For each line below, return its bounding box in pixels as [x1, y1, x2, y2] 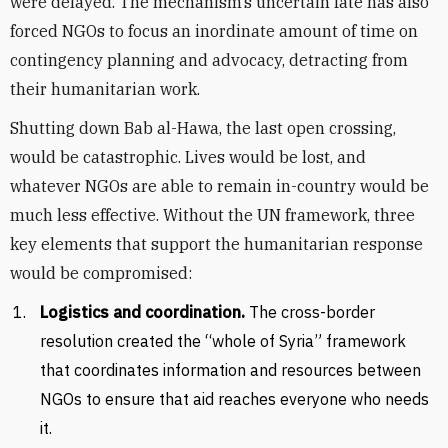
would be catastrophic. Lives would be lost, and [10, 147, 366, 167]
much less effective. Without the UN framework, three [10, 205, 415, 225]
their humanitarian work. [10, 79, 200, 99]
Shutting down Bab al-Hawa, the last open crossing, [10, 118, 396, 138]
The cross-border [245, 302, 375, 322]
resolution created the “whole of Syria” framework [40, 331, 406, 351]
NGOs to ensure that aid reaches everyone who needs [40, 389, 429, 409]
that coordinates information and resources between [40, 360, 421, 380]
